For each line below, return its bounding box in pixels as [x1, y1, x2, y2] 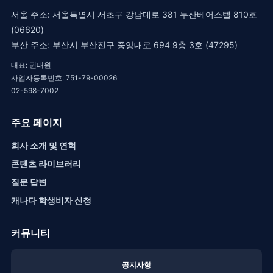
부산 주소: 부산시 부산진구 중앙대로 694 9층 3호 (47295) [11, 39, 238, 50]
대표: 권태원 [11, 60, 51, 69]
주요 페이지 [11, 116, 62, 129]
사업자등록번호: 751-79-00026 [11, 73, 117, 82]
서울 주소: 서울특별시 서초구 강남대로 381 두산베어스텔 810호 [11, 9, 257, 19]
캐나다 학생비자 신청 [11, 194, 91, 205]
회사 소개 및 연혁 [11, 140, 76, 151]
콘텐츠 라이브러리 [11, 158, 81, 169]
